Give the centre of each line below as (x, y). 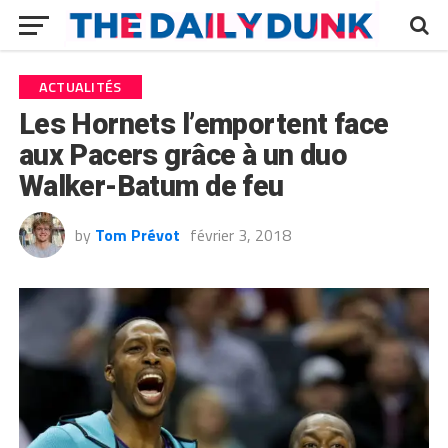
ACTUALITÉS (80, 87)
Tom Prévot (137, 235)
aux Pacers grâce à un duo (183, 155)
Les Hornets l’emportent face (203, 124)
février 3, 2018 (240, 235)
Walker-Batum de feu (151, 186)
